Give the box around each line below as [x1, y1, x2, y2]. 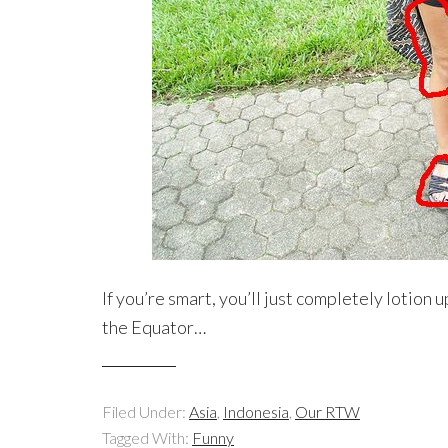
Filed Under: [102, 402, 189, 421]
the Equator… [102, 316, 206, 338]
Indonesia [223, 402, 289, 421]
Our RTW [295, 402, 360, 421]
